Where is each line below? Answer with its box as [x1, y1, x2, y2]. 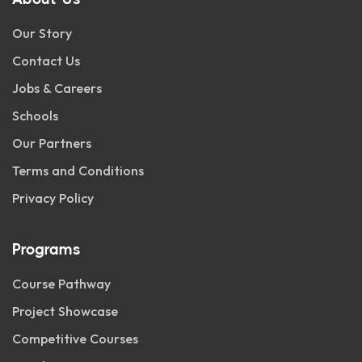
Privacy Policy [12, 190, 94, 206]
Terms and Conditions [12, 162, 144, 179]
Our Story [12, 25, 72, 41]
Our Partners [12, 135, 91, 151]
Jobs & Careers [12, 80, 102, 96]
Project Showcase [12, 303, 118, 319]
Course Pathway [12, 276, 111, 292]
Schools [12, 107, 58, 124]
